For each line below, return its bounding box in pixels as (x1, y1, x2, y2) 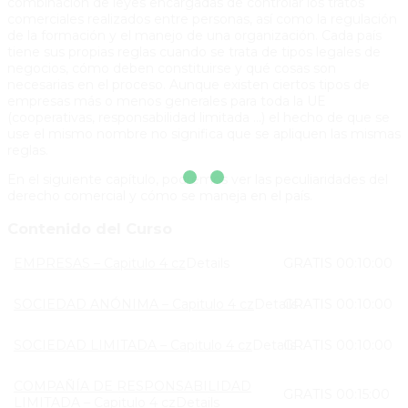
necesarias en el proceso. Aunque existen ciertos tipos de (7, 76, 370, 94)
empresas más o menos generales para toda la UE (7, 93, 326, 110)
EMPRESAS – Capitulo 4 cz (14, 254, 186, 271)
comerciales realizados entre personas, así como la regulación (7, 11, 397, 28)
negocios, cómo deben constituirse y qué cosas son (7, 60, 336, 77)
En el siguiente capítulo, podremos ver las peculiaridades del (7, 171, 388, 189)
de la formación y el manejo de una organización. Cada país (7, 27, 382, 45)
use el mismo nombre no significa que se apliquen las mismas (7, 126, 401, 143)
